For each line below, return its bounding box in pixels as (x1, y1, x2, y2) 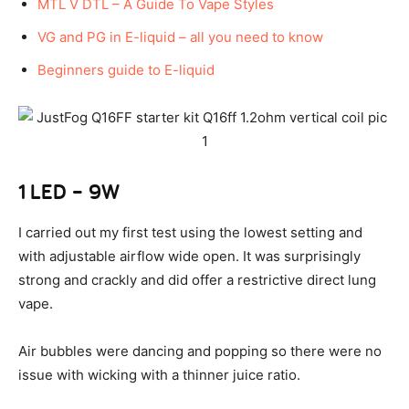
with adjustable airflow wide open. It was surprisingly (18, 247, 361, 266)
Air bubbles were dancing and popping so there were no (18, 342, 382, 361)
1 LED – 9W (18, 177, 120, 206)
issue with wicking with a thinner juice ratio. (18, 366, 300, 384)
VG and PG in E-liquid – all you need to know (37, 28, 323, 47)
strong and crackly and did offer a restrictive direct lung (18, 271, 376, 289)
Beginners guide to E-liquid (37, 61, 215, 79)
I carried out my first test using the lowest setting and (18, 224, 362, 242)
